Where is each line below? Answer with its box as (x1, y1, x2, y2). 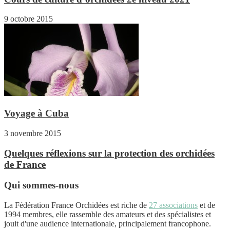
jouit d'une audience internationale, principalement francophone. (4, 219, 211, 228)
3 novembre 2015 (4, 128, 61, 138)
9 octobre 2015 (4, 14, 53, 24)
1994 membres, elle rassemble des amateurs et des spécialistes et (4, 210, 211, 219)
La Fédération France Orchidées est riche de (4, 201, 149, 210)
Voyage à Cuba (4, 108, 69, 119)
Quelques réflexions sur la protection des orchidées (4, 147, 215, 159)
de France (4, 159, 46, 170)
